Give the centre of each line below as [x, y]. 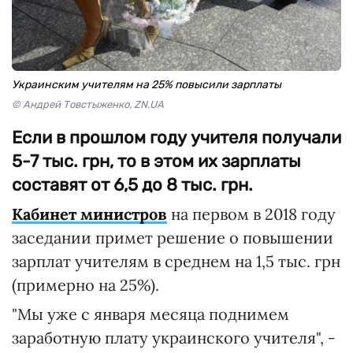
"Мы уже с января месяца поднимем [150, 314]
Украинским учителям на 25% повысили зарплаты [147, 85]
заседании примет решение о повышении [173, 238]
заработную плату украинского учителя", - [174, 338]
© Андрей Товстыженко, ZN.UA [88, 104]
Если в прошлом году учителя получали [176, 137]
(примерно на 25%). [85, 285]
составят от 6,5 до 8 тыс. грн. [132, 185]
